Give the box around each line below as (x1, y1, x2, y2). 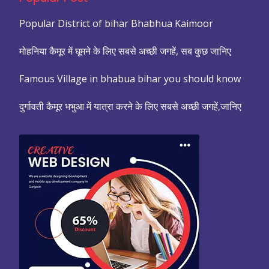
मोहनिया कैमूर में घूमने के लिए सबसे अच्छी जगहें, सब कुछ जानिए (19, 44, 231, 58)
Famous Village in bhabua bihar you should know (19, 72, 241, 85)
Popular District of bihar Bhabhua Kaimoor (19, 17, 213, 30)
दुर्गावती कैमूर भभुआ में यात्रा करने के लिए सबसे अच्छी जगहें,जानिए (19, 100, 241, 113)
